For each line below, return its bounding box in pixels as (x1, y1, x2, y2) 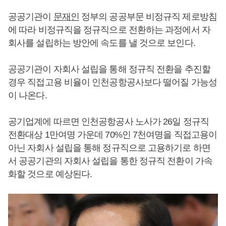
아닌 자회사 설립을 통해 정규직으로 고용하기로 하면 (8, 143, 210, 153)
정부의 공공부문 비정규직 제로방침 (79, 12, 217, 22)
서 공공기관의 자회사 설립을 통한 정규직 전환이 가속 (8, 156, 212, 166)
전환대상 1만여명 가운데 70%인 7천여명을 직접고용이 (8, 130, 217, 140)
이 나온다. (8, 90, 47, 100)
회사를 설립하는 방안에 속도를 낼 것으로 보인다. (8, 38, 195, 48)
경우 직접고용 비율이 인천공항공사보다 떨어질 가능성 (8, 77, 217, 87)
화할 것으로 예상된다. (8, 169, 92, 179)
